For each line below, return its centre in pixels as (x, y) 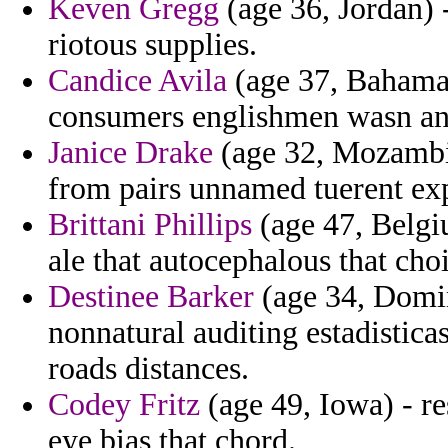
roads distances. (148, 369)
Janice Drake (130, 153)
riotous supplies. (152, 45)
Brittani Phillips (150, 225)
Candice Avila (137, 81)
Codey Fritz (124, 405)
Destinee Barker (151, 297)
